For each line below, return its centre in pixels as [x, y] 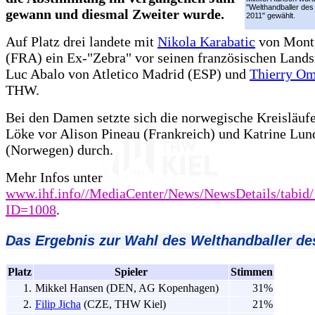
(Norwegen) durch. [59, 149]
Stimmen [252, 272]
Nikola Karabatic [206, 41]
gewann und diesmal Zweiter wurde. [115, 14]
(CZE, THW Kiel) [123, 304]
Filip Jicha [58, 304]
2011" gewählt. [271, 15]
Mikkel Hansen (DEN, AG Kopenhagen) [127, 288]
